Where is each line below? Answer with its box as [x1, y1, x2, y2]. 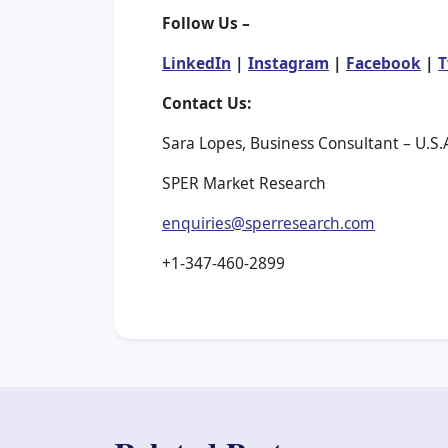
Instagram [248, 52, 329, 75]
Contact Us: [162, 92, 251, 115]
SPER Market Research [162, 172, 326, 195]
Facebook [346, 52, 421, 75]
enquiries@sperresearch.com [162, 212, 375, 235]
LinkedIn [162, 52, 231, 75]
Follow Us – [162, 12, 250, 35]
